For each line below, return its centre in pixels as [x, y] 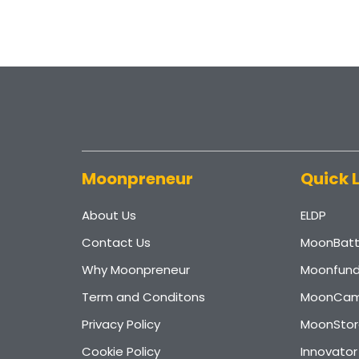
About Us [109, 215]
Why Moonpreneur [136, 269]
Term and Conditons [143, 296]
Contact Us [116, 242]
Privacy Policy [121, 324]
